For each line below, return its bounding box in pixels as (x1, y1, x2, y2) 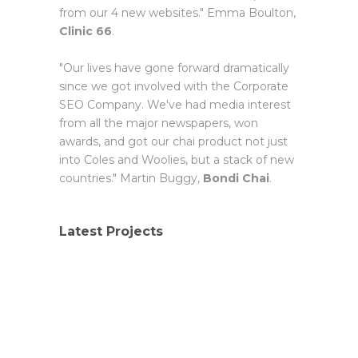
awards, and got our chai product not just (59, 134, 288, 149)
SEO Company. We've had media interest (59, 97, 291, 113)
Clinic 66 (59, 24, 112, 39)
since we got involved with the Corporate (59, 79, 288, 94)
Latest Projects (59, 224, 163, 240)
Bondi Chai (203, 171, 269, 186)
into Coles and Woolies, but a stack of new (59, 153, 294, 168)
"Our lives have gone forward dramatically (59, 61, 289, 76)
